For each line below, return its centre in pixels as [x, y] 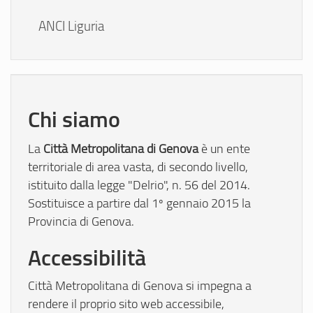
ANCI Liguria [71, 26]
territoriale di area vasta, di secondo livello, [138, 166]
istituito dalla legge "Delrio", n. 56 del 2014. [139, 184]
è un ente [224, 148]
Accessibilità [87, 256]
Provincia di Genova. [81, 220]
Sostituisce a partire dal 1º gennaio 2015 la [139, 202]
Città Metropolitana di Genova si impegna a [140, 285]
